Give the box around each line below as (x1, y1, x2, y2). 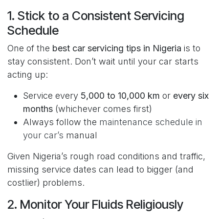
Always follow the (23, 117, 99, 128)
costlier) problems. (7, 177, 85, 188)
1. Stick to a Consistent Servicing (7, 8, 184, 23)
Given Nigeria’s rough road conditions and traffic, (7, 151, 205, 162)
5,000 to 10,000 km (81, 90, 160, 101)
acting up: (7, 69, 48, 80)
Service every (23, 90, 81, 101)
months (23, 104, 53, 114)
